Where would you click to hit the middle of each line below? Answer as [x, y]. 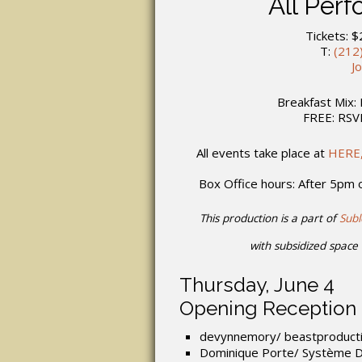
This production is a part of [269, 218]
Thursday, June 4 [257, 284]
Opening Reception [268, 308]
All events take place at [262, 152]
